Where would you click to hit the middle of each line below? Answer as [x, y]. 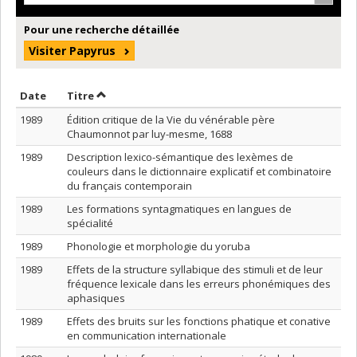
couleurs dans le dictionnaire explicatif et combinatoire [199, 171]
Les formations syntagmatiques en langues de [179, 208]
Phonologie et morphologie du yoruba [159, 246]
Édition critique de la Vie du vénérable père [171, 119]
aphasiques [96, 298]
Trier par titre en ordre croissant [184, 94]
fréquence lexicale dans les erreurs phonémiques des [199, 283]
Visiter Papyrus [72, 50]
